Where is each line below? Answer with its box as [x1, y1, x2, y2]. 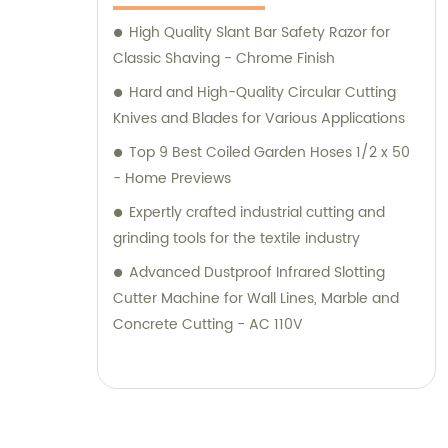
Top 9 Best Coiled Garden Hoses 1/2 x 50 [129, 140, 410, 164]
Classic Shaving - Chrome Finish [113, 46, 335, 70]
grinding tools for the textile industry [113, 226, 360, 250]
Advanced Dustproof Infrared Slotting [129, 260, 385, 284]
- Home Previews [113, 166, 231, 190]
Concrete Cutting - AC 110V [113, 312, 303, 336]
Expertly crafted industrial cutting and [129, 200, 385, 224]
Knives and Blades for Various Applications [113, 106, 405, 130]
